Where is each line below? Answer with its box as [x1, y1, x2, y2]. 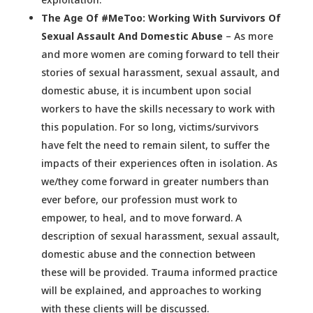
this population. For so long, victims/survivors [41, 120, 259, 134]
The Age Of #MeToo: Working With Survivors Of [41, 11, 281, 25]
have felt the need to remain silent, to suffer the [41, 138, 270, 152]
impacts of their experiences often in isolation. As [41, 156, 277, 170]
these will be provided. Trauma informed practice [41, 265, 277, 279]
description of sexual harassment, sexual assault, [41, 229, 279, 243]
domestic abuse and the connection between [41, 247, 256, 261]
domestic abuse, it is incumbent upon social [41, 84, 252, 98]
